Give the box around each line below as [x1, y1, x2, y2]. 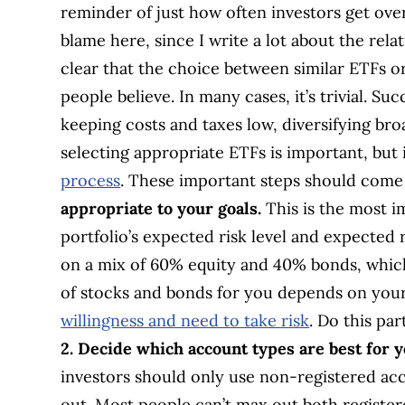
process [61, 169, 121, 191]
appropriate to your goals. [61, 197, 267, 219]
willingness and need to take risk [61, 309, 310, 331]
